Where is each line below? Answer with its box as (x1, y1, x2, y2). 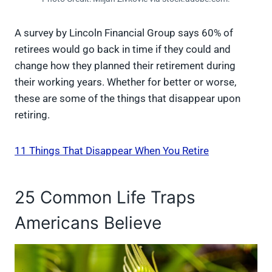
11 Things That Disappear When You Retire (15, 144, 209, 157)
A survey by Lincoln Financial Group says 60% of (15, 26, 233, 39)
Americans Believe (15, 212, 161, 233)
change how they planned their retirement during (15, 59, 236, 72)
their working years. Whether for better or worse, (15, 75, 236, 88)
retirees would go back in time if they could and (15, 42, 231, 55)
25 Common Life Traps (15, 186, 195, 208)
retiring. (15, 108, 50, 121)
